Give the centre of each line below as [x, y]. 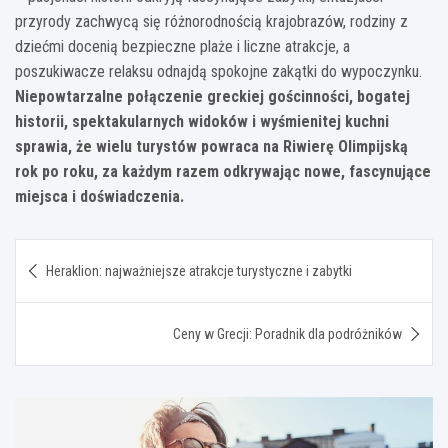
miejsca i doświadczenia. [99, 196]
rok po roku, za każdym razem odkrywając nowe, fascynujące [223, 171]
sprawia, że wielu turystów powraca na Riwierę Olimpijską [211, 146]
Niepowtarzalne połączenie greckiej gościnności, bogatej [212, 96]
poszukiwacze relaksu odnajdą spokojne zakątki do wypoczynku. [218, 71]
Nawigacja [77, 253]
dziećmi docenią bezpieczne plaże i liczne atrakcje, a [182, 46]
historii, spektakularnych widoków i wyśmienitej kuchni [202, 121]
